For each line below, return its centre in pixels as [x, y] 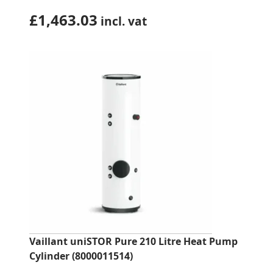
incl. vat [122, 21]
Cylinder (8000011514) [81, 256]
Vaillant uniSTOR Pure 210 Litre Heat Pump [133, 241]
